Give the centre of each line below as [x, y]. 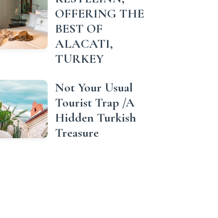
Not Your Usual [94, 87]
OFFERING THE [100, 13]
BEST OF [79, 28]
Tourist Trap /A [95, 102]
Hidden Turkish [96, 118]
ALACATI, [84, 44]
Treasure [77, 133]
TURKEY [79, 59]
